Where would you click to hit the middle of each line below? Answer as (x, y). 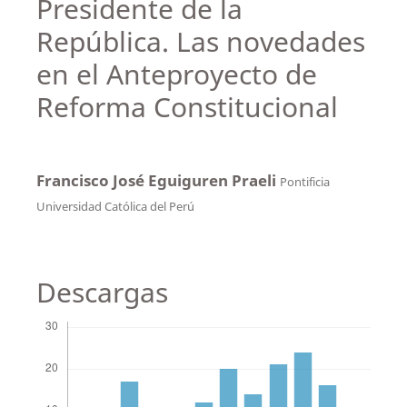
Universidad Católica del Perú (115, 206)
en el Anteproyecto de (176, 74)
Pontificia (304, 181)
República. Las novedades (200, 41)
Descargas (102, 292)
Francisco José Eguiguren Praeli (158, 180)
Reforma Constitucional (187, 106)
